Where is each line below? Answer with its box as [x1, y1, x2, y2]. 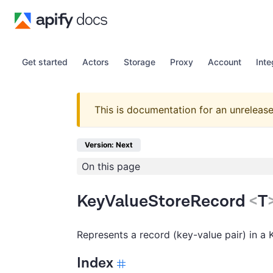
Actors [82, 57, 109, 67]
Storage [124, 57, 155, 67]
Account [208, 57, 241, 67]
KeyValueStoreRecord [77, 190, 246, 213]
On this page [82, 160, 140, 172]
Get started [22, 57, 68, 67]
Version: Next [85, 140, 133, 149]
